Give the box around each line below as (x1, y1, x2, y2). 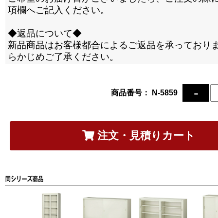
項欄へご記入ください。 (8, 5, 109, 15)
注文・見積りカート (94, 129, 195, 142)
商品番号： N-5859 (111, 89, 178, 97)
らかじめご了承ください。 (8, 52, 119, 62)
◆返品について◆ (8, 28, 82, 38)
